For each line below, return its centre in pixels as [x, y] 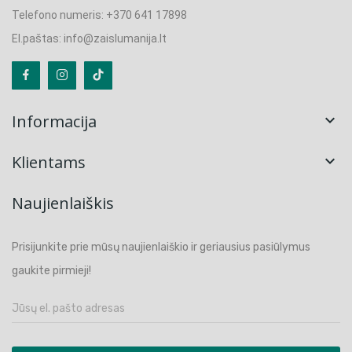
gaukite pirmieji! [51, 270]
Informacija [54, 121]
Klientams [49, 162]
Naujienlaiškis [63, 203]
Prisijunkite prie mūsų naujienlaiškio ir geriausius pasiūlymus [161, 247]
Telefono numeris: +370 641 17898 [99, 15]
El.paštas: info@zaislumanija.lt [89, 38]
